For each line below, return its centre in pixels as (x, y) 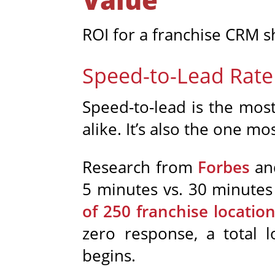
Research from (140, 167)
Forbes (224, 167)
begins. (109, 255)
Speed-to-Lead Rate (178, 75)
